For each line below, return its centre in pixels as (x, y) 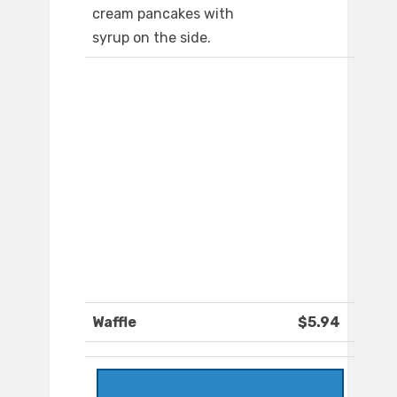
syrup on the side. (152, 38)
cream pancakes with (163, 14)
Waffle (114, 323)
